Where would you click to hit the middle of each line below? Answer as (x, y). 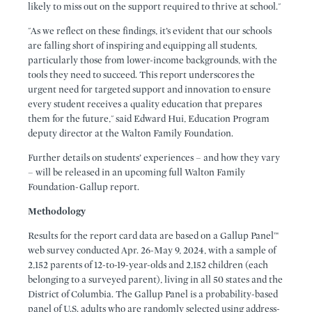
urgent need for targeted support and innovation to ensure (149, 89)
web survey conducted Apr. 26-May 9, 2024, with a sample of (152, 250)
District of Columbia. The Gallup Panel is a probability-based (153, 294)
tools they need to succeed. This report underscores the (141, 75)
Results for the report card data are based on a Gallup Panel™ (153, 236)
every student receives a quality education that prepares (145, 104)
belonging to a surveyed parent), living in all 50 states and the (155, 280)
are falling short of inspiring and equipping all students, (142, 46)
